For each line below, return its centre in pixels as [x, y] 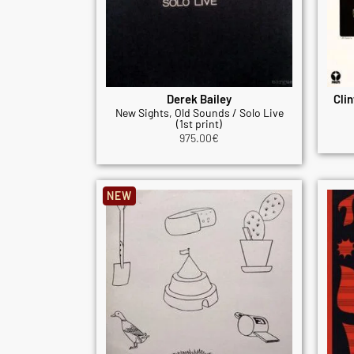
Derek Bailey [199, 98]
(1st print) [199, 123]
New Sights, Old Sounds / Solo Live [199, 112]
